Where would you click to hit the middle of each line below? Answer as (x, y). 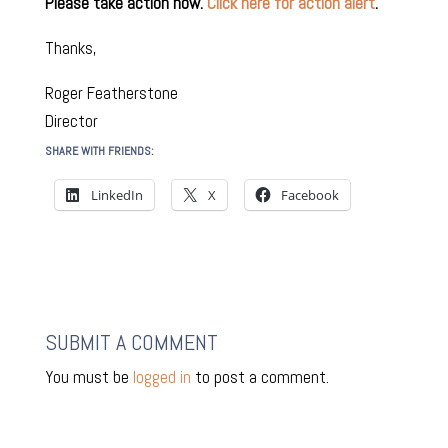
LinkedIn (116, 195)
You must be (88, 377)
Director (71, 121)
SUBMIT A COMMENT (131, 342)
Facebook (309, 195)
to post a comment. (259, 377)
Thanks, (70, 48)
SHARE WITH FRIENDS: (99, 151)
